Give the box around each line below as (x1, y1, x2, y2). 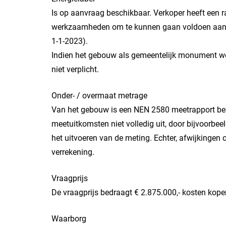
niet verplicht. (51, 65, 99, 74)
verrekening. (51, 147, 94, 157)
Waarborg (51, 214, 86, 223)
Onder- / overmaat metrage (51, 91, 147, 100)
